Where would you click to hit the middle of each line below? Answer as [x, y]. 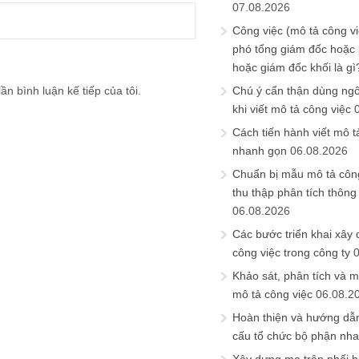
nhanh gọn [260, 151]
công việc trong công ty [291, 252]
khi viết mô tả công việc [292, 109]
